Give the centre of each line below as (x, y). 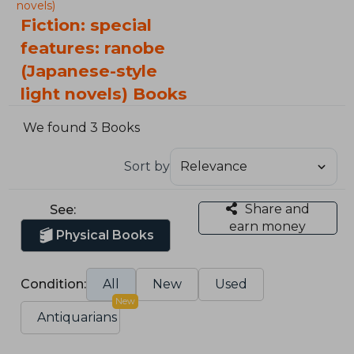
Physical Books (105, 235)
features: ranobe (93, 48)
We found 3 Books (82, 128)
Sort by (147, 166)
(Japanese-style (89, 71)
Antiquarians (77, 317)
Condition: (54, 284)
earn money (268, 226)
